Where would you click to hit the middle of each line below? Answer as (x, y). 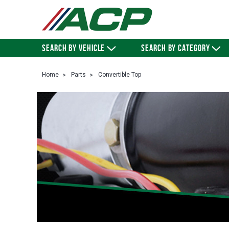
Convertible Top (120, 75)
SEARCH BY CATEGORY (176, 48)
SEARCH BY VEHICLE (74, 48)
